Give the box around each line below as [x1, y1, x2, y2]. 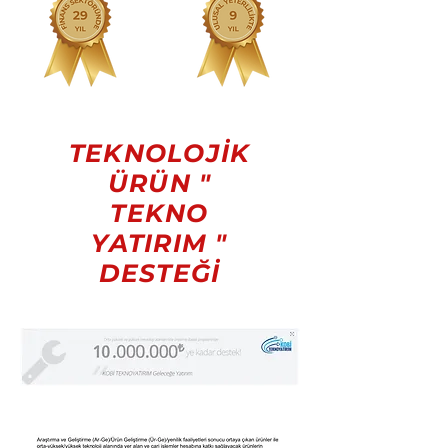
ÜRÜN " [107, 168, 212, 198]
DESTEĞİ [98, 258, 221, 288]
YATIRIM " [91, 228, 228, 258]
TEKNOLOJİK [68, 138, 251, 168]
